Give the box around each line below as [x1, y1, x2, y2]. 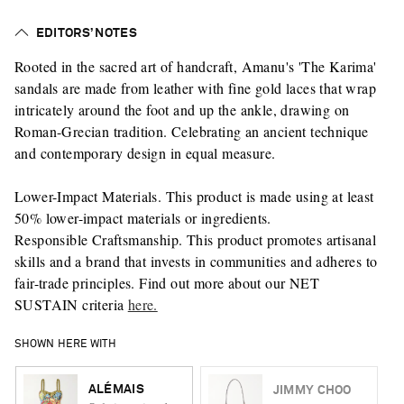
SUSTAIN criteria [14, 295, 128, 314]
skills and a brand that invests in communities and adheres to [14, 252, 378, 271]
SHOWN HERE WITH [14, 339, 116, 350]
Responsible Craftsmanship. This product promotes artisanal [14, 230, 377, 249]
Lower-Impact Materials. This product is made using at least [14, 187, 374, 206]
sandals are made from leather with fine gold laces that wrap [14, 78, 376, 97]
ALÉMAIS [87, 382, 144, 396]
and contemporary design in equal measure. [14, 143, 276, 162]
